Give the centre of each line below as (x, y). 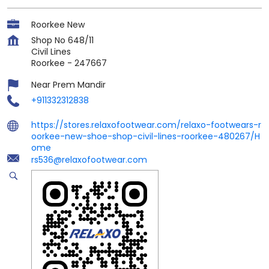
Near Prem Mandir (68, 84)
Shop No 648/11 (62, 40)
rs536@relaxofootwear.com (89, 159)
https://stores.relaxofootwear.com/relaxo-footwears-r (146, 125)
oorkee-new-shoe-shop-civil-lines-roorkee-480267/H (146, 136)
